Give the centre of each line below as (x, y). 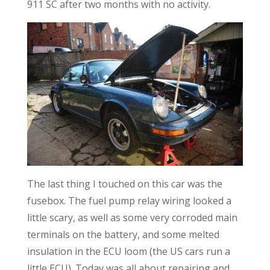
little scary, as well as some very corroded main (132, 218)
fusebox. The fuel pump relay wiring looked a (129, 201)
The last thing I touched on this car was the (124, 184)
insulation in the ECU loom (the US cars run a (128, 252)
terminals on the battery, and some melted (123, 235)
